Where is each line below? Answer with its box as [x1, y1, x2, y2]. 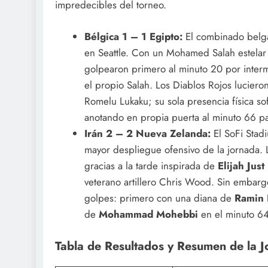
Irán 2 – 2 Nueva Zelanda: [84, 126, 211, 141]
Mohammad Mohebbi [98, 206, 198, 221]
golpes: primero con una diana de [84, 190, 234, 205]
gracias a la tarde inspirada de [84, 158, 218, 173]
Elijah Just [217, 158, 264, 173]
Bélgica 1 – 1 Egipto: [84, 29, 182, 44]
